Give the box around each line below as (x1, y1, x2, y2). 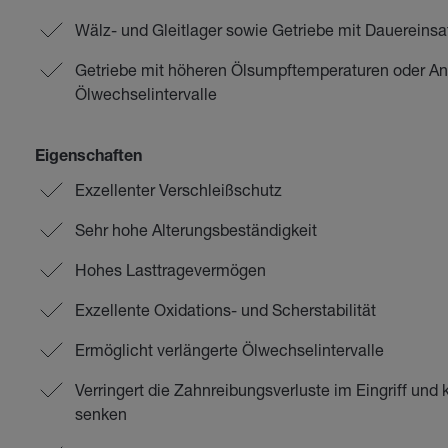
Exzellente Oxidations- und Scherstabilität (74, 300, 376, 319)
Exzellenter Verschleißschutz (74, 180, 282, 199)
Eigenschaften (34, 150, 142, 166)
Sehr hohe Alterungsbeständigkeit (74, 220, 317, 239)
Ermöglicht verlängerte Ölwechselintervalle (74, 340, 384, 359)
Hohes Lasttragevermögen (74, 260, 266, 279)
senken (74, 404, 127, 423)
